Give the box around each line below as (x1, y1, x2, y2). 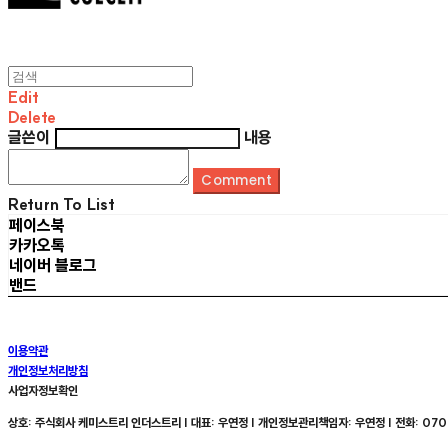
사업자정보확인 (8, 382, 78, 398)
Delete (8, 106, 56, 127)
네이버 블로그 (9, 254, 97, 275)
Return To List (8, 193, 116, 214)
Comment (201, 170, 272, 190)
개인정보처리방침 (8, 362, 88, 378)
